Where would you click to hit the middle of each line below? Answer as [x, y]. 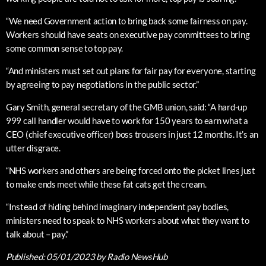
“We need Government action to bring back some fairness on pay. [127, 21]
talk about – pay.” [37, 234]
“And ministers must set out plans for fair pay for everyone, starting [131, 71]
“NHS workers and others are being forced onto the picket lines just [131, 171]
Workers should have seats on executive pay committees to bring [128, 35]
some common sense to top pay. [65, 48]
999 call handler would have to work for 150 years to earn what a [127, 121]
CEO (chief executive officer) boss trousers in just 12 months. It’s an [132, 134]
